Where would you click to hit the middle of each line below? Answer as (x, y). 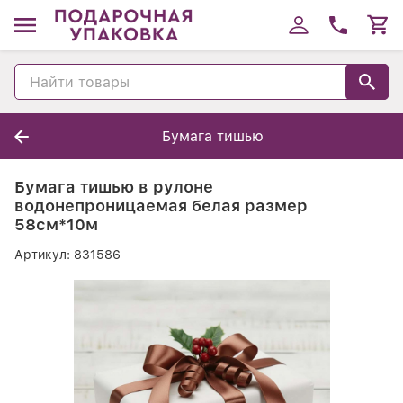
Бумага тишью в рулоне (114, 187)
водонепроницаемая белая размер (161, 206)
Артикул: (44, 255)
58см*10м (56, 224)
